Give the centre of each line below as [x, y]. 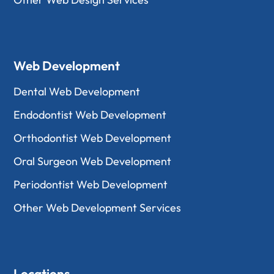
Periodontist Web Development [91, 184]
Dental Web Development [77, 91]
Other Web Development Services [98, 208]
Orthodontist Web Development [93, 138]
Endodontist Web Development [90, 115]
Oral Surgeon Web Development [93, 161]
